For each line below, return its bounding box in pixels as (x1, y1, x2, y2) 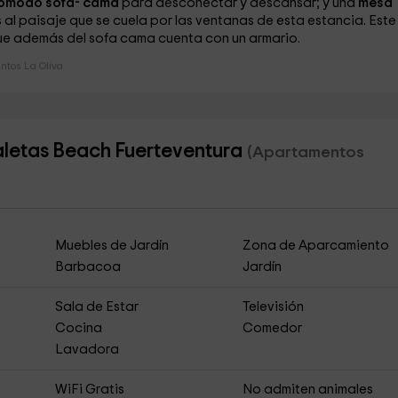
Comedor (243, 322, 303, 335)
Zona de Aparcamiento (243, 239, 390, 252)
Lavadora (54, 343, 119, 356)
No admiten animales (243, 383, 374, 396)
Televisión (243, 300, 305, 314)
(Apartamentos (246, 144, 364, 161)
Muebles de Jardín (54, 239, 169, 252)
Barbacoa (54, 260, 121, 274)
